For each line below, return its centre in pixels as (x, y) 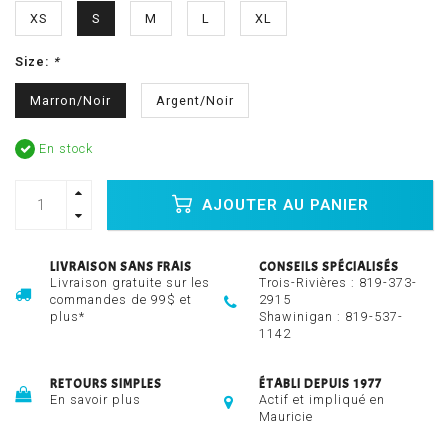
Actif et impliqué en (322, 400)
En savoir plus (95, 400)
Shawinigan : (302, 317)
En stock (64, 149)
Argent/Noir (195, 101)
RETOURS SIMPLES (106, 384)
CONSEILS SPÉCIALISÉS (329, 267)
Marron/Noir (70, 101)
